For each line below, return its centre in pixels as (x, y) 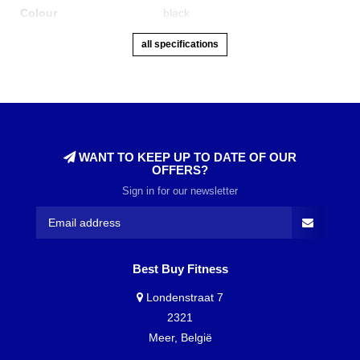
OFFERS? (180, 170)
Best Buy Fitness (180, 269)
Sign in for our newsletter (180, 192)
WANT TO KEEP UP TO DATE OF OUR (186, 157)
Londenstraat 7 (183, 298)
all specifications (180, 44)
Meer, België (180, 338)
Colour (39, 12)
